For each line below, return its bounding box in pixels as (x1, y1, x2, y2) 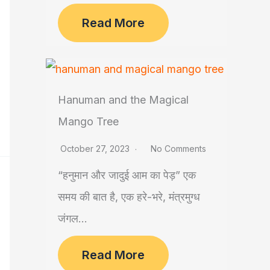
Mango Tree (58, 115, 119, 128)
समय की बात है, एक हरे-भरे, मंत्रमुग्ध (58, 190, 200, 204)
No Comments (151, 143, 206, 154)
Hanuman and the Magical (58, 93, 189, 107)
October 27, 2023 (60, 143, 132, 154)
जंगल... (58, 212, 87, 225)
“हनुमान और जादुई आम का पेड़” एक (58, 169, 196, 182)
